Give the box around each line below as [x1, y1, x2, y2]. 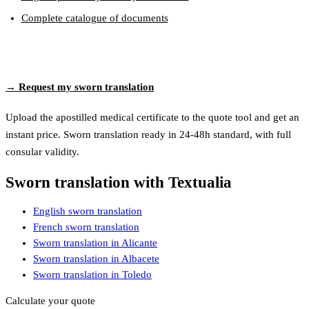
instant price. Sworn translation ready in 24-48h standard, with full [6, 129, 291, 141]
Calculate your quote [6, 295, 95, 307]
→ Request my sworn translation [6, 81, 154, 93]
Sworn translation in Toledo [33, 269, 152, 281]
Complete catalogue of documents [21, 12, 168, 24]
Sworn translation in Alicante [33, 237, 157, 249]
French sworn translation [33, 221, 139, 233]
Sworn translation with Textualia [6, 173, 232, 191]
